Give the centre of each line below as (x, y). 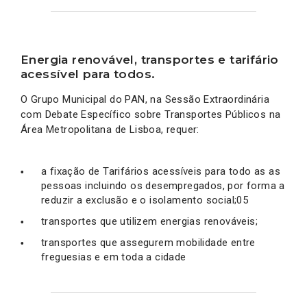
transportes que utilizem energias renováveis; (149, 221)
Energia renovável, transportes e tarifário (150, 59)
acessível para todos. (88, 74)
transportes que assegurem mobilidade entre (148, 242)
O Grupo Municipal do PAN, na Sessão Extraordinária (145, 99)
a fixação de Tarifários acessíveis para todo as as (161, 171)
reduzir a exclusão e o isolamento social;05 (145, 200)
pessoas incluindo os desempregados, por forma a (163, 185)
